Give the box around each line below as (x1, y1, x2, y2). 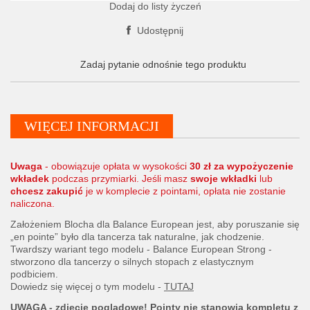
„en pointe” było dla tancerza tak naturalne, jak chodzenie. (10, 231, 264, 242)
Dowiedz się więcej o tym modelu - (10, 281, 164, 292)
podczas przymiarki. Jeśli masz (49, 173, 190, 184)
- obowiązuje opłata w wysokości (42, 161, 187, 172)
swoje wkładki (190, 173, 257, 184)
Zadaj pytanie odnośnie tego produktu (80, 59, 246, 70)
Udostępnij (134, 25, 183, 37)
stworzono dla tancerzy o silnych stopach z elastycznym (10, 256, 254, 267)
